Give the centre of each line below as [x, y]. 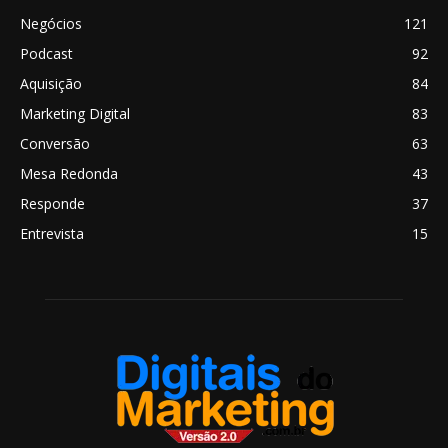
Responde [52, 204]
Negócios [51, 24]
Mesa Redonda [69, 174]
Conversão [55, 144]
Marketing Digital [75, 114]
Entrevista [52, 234]
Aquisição [51, 84]
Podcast [46, 54]
